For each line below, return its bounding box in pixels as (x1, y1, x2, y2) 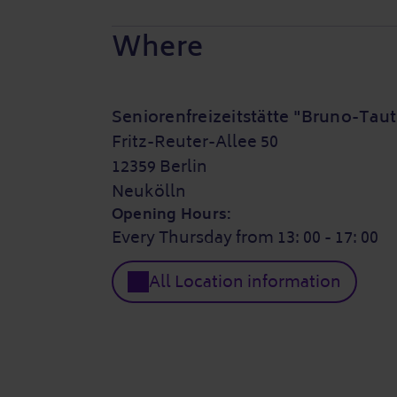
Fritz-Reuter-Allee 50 (112, 128, 278, 156)
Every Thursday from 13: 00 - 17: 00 (112, 223, 378, 252)
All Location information (149, 268, 341, 296)
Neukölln (112, 177, 186, 206)
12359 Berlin (112, 152, 207, 181)
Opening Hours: (112, 202, 232, 227)
